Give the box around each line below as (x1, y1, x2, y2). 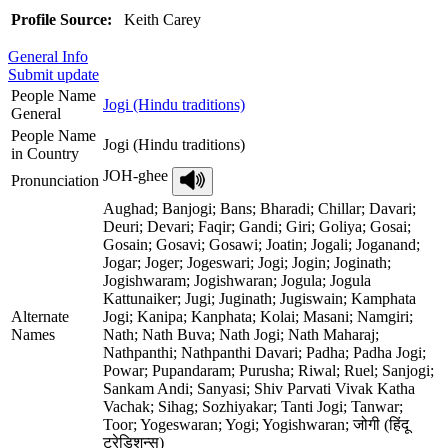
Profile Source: (11, 10, 112, 28)
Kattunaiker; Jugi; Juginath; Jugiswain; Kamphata (103, 289, 416, 307)
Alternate (11, 307, 69, 325)
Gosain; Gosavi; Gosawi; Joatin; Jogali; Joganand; (103, 235, 420, 253)
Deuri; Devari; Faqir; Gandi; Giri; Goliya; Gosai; (103, 217, 411, 235)
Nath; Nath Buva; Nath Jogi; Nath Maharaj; (103, 325, 379, 343)
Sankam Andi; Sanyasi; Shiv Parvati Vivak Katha (103, 379, 415, 397)
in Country (11, 144, 79, 162)
